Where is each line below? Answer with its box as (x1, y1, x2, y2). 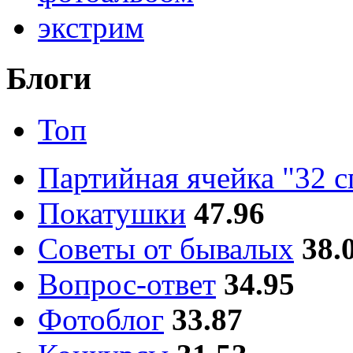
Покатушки (38, 195, 186, 230)
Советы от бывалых (38, 231, 294, 266)
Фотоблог (38, 302, 164, 336)
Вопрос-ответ (38, 266, 216, 301)
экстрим (38, 10, 144, 45)
